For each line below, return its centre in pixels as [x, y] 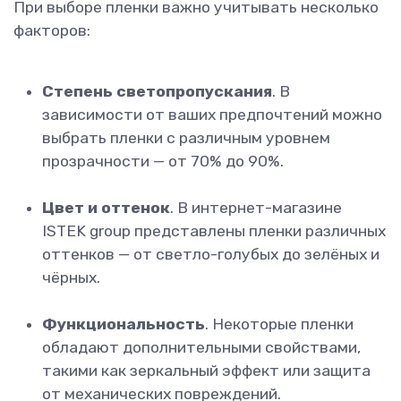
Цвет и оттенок [106, 208]
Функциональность [124, 324]
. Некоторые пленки [279, 324]
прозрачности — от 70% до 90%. [163, 162]
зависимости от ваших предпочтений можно [212, 115]
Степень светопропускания [157, 92]
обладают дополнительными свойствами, [201, 348]
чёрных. [71, 278]
